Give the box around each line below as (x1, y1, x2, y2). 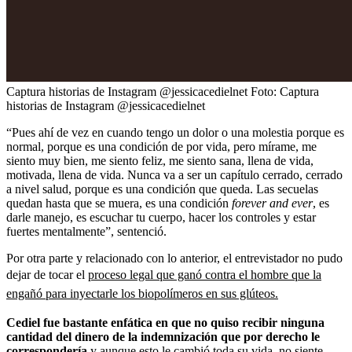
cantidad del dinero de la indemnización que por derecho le (6, 329, 320, 343)
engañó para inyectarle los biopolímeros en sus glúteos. (6, 286, 278, 300)
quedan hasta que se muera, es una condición (6, 196, 232, 210)
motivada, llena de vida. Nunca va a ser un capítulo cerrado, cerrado (6, 167, 343, 181)
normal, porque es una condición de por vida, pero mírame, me (6, 139, 317, 153)
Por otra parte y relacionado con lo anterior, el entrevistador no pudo (6, 251, 343, 265)
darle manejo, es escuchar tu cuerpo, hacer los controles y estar (6, 210, 316, 224)
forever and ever (232, 196, 313, 210)
